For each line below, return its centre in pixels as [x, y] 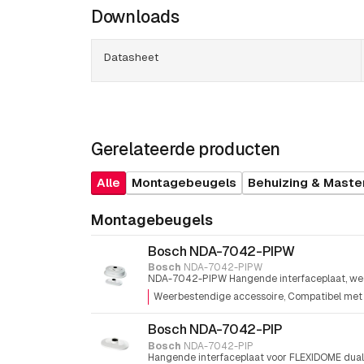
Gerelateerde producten [186, 149]
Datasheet [131, 56]
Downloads [135, 16]
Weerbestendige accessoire [219, 297]
